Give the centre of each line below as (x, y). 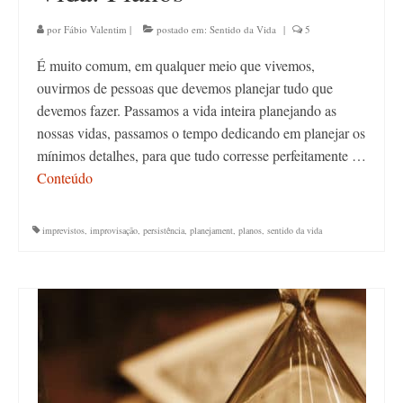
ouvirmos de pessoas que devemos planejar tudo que (185, 88)
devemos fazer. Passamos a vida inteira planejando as (187, 111)
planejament (211, 231)
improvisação (114, 231)
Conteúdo (65, 178)
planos (250, 231)
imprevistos (63, 231)
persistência (164, 231)
